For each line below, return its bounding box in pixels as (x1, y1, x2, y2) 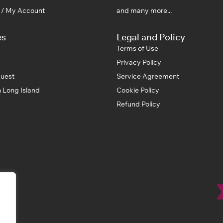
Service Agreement (116, 71, 179, 81)
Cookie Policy (116, 85, 159, 95)
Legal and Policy (116, 31, 185, 43)
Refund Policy (116, 99, 160, 109)
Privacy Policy (116, 57, 161, 67)
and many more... (116, 5, 172, 15)
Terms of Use (116, 43, 158, 53)
